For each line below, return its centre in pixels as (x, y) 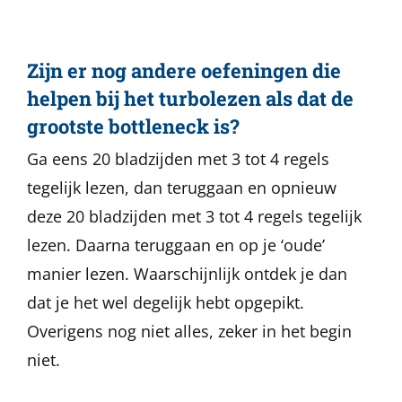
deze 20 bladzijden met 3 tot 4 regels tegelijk (194, 216)
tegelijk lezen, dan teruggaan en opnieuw (182, 188)
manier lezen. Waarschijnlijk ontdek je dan (187, 274)
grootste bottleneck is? (133, 126)
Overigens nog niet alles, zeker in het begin (189, 331)
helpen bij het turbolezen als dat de (190, 98)
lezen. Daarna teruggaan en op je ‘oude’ (176, 245)
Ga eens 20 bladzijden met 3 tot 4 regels (178, 159)
